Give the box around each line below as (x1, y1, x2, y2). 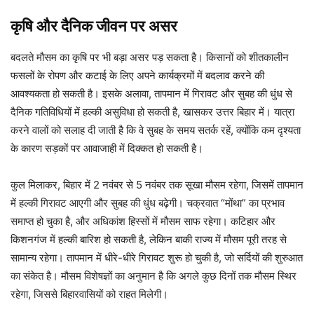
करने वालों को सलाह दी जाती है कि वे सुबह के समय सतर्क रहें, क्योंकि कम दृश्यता (11, 123, 301, 137)
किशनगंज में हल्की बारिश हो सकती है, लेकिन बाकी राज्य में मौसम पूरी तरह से (11, 232, 287, 246)
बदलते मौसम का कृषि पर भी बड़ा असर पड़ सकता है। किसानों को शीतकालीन (11, 50, 289, 64)
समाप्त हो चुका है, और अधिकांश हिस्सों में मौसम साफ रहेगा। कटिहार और (11, 214, 275, 228)
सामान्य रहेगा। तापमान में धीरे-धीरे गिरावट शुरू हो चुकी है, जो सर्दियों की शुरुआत (11, 250, 303, 264)
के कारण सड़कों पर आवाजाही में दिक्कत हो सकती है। (11, 141, 203, 155)
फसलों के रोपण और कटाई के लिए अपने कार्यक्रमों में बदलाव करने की (11, 68, 264, 82)
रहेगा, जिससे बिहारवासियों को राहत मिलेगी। (11, 287, 168, 301)
